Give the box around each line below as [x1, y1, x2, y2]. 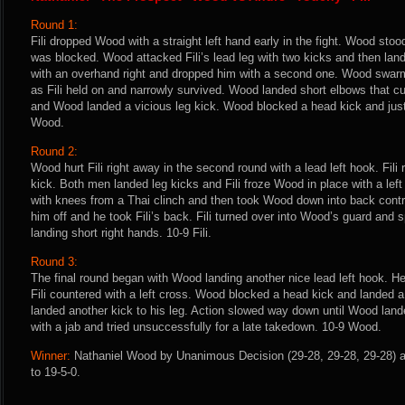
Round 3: [31, 254, 78, 268]
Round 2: [31, 144, 78, 158]
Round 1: [31, 17, 78, 32]
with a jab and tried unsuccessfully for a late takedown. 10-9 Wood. [31, 319, 381, 334]
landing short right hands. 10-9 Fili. [31, 225, 212, 240]
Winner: [31, 348, 71, 363]
